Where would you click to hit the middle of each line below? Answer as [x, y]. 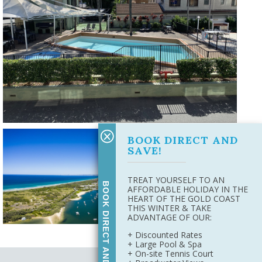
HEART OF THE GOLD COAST [184, 199]
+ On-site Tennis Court [170, 254]
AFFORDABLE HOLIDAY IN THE [188, 189]
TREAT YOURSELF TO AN [176, 180]
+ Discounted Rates [165, 235]
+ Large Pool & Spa [165, 244]
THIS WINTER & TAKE [169, 208]
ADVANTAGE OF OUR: [170, 217]
